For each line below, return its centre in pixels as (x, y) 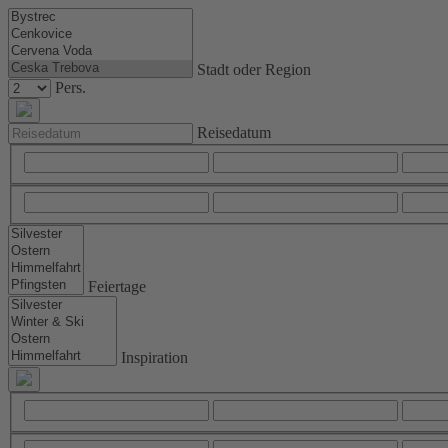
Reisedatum (234, 132)
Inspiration (154, 358)
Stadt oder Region (254, 69)
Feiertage (117, 287)
